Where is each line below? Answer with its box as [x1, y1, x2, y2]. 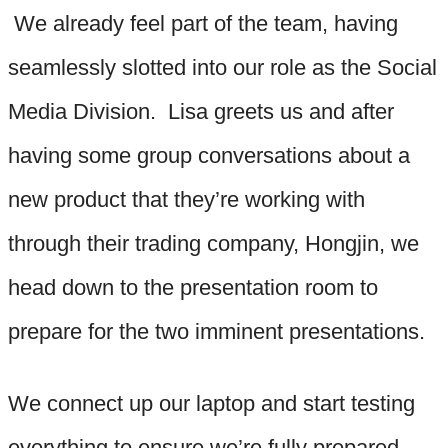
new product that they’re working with [8, 186, 365, 212]
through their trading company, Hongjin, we [8, 230, 419, 256]
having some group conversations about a [8, 142, 410, 168]
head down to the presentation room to [8, 274, 378, 300]
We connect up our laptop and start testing [8, 390, 415, 416]
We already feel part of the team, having [8, 10, 398, 36]
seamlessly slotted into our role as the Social [8, 54, 437, 80]
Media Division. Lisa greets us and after [8, 98, 394, 124]
